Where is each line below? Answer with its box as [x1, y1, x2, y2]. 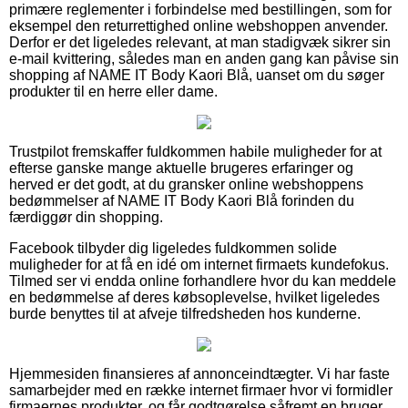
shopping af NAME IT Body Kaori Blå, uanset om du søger [9, 66, 384, 83]
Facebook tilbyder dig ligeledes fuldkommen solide [9, 240, 337, 256]
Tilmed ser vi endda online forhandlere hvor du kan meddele [9, 272, 396, 289]
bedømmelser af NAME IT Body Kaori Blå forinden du [9, 192, 354, 209]
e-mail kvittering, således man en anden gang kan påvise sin [9, 50, 399, 66]
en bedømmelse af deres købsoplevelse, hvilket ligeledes [9, 289, 380, 305]
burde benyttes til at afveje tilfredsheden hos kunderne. [9, 305, 361, 321]
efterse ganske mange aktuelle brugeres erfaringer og [9, 159, 353, 176]
